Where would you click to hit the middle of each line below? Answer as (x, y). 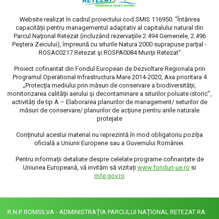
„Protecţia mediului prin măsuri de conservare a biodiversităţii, (109, 85)
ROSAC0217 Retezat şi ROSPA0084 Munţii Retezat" (109, 52)
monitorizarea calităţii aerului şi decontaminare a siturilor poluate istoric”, (109, 93)
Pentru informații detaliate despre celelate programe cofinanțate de (109, 159)
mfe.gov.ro (109, 175)
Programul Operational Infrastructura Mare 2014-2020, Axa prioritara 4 (109, 77)
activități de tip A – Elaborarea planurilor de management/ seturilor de (109, 102)
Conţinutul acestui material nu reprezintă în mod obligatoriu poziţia (109, 134)
